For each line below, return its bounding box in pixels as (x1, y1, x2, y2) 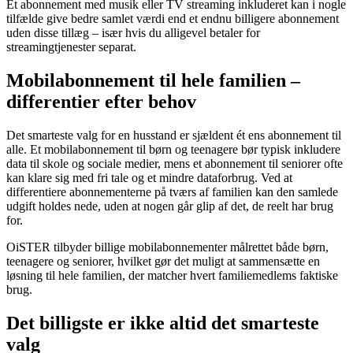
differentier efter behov (6, 91, 196, 113)
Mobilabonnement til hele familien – (6, 70, 300, 91)
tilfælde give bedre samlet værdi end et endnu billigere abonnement (6, 12, 339, 26)
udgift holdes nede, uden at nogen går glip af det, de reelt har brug (6, 199, 333, 214)
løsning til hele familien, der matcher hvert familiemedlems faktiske (6, 269, 338, 283)
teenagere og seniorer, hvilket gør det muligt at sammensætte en (6, 255, 320, 269)
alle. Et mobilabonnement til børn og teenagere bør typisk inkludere (6, 143, 340, 157)
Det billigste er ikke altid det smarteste (6, 312, 319, 333)
